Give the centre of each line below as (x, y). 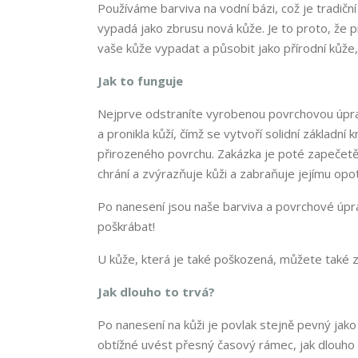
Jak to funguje (140, 81)
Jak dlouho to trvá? (156, 292)
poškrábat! (126, 227)
